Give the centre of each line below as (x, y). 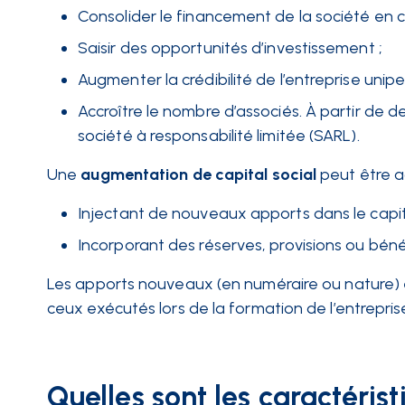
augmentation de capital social (199, 174)
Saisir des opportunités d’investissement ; (230, 48)
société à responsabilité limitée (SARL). (219, 136)
